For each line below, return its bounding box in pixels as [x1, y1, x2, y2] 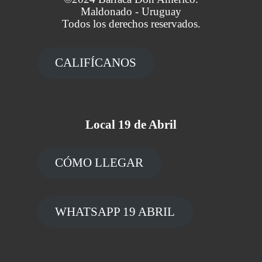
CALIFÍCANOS [55, 55, 137, 70]
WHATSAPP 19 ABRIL [55, 204, 175, 219]
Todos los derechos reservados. [61, 17, 201, 30]
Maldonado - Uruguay [81, 5, 181, 18]
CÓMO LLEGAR [55, 156, 144, 170]
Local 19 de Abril [85, 118, 177, 132]
